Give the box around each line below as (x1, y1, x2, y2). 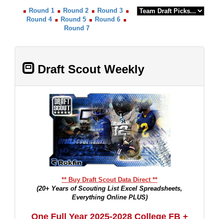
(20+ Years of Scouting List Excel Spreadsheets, (37, 185, 182, 192)
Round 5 (61, 16, 86, 23)
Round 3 (97, 7, 123, 14)
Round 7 (64, 24, 89, 32)
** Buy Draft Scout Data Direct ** (62, 176, 157, 183)
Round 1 (29, 7, 54, 14)
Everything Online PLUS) (71, 194, 148, 201)
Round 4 (26, 16, 52, 23)
